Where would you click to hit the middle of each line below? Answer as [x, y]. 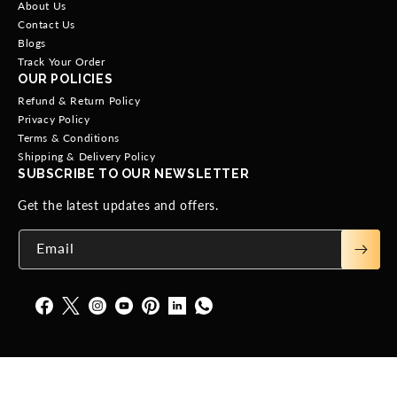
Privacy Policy [54, 120]
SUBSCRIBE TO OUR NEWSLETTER [134, 174]
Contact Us [47, 25]
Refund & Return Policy [79, 101]
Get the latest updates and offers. [118, 206]
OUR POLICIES [66, 79]
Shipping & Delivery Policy [87, 157]
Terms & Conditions [69, 138]
